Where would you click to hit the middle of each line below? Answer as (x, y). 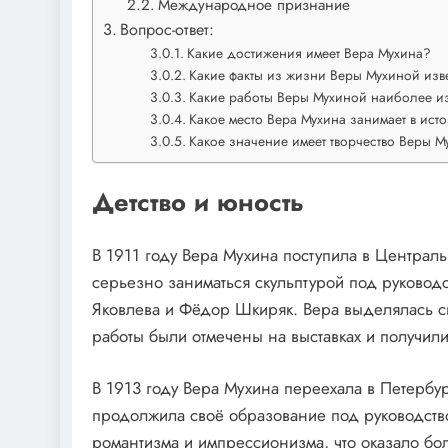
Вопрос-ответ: (167, 29)
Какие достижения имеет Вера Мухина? (308, 52)
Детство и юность (198, 202)
